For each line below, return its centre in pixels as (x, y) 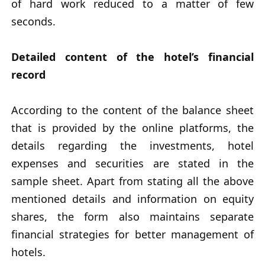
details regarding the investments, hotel (132, 146)
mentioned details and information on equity (132, 199)
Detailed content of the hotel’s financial (132, 57)
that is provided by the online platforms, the (132, 128)
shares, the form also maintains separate (132, 217)
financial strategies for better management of (132, 235)
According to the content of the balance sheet (132, 110)
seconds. (33, 22)
